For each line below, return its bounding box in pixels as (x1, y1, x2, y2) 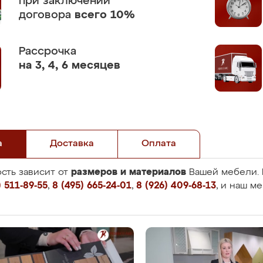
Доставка (50, 139, 94, 149)
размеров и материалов (71, 167, 186, 177)
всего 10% (75, 9, 135, 21)
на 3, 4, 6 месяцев (19, 60, 120, 71)
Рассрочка (19, 46, 76, 57)
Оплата (141, 139, 176, 149)
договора (19, 9, 75, 21)
